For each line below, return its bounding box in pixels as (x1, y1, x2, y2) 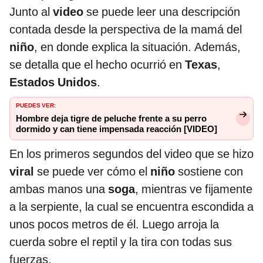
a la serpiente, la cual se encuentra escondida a (9, 200, 254, 214)
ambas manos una (9, 182, 108, 197)
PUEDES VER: (16, 100, 56, 110)
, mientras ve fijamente (135, 182, 252, 197)
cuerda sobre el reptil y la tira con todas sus (9, 235, 232, 249)
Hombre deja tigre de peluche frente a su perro (16, 113, 207, 124)
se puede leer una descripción (83, 5, 240, 19)
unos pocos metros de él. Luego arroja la (9, 217, 219, 232)
